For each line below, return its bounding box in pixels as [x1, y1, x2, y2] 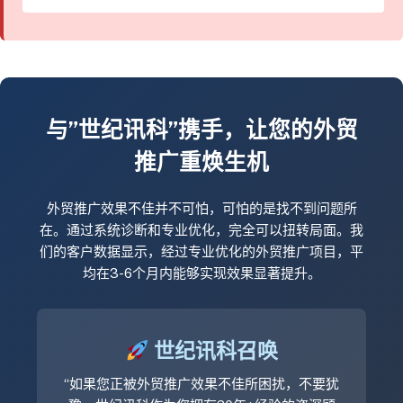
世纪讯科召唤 [148, 338, 278, 363]
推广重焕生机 [134, 149, 269, 176]
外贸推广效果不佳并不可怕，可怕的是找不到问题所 [46, 200, 357, 216]
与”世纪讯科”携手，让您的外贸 [45, 117, 358, 144]
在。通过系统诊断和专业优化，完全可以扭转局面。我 [40, 221, 363, 237]
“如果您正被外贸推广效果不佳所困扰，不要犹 [64, 376, 339, 392]
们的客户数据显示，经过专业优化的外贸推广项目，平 [40, 243, 363, 259]
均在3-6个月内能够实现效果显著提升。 [82, 264, 321, 281]
